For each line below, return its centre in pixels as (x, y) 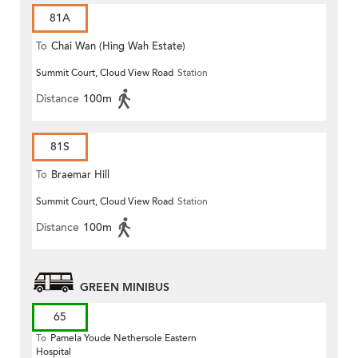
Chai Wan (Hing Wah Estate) (118, 47)
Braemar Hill (80, 175)
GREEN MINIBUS (125, 288)
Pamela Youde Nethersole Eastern (123, 338)
